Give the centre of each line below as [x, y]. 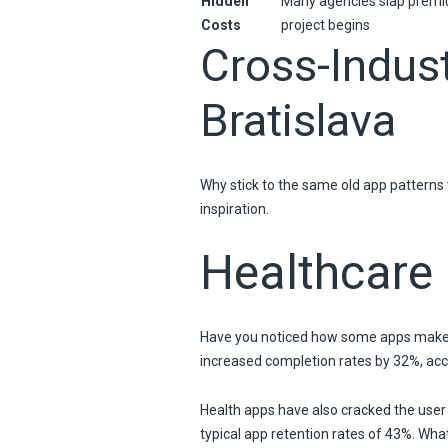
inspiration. [234, 208]
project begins [325, 24]
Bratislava [297, 120]
